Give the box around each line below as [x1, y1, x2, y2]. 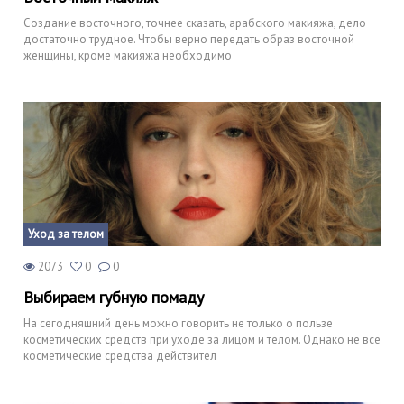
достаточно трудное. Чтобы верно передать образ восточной [23, 32, 354, 47]
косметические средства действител [23, 348, 216, 363]
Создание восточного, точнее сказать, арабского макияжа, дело [23, 15, 366, 31]
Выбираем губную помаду [23, 287, 204, 308]
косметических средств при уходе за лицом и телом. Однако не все [23, 332, 381, 347]
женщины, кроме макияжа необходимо [23, 48, 232, 63]
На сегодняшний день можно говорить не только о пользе [23, 316, 333, 331]
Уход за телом [28, 226, 104, 242]
